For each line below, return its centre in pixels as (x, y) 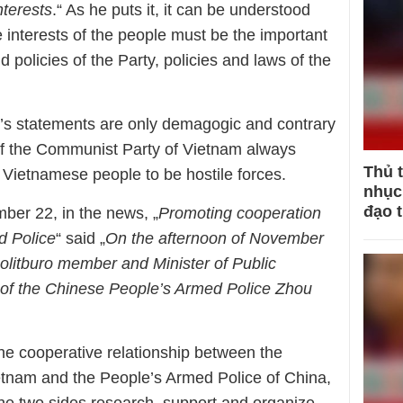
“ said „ (81, 238)
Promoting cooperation (240, 213)
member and (101, 264)
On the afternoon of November (215, 238)
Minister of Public (212, 264)
